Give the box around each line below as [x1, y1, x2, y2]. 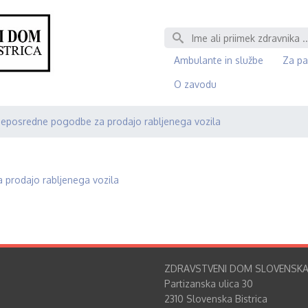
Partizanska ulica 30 [164, 278, 253, 289]
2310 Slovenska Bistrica [164, 293, 267, 305]
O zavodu [174, 78, 217, 90]
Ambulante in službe [174, 54, 263, 66]
